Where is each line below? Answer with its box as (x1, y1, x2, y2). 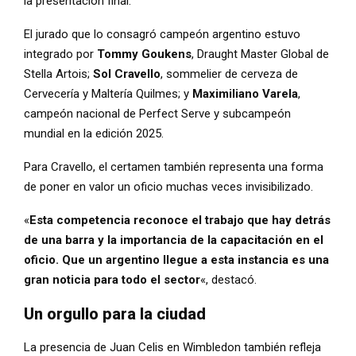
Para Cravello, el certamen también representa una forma (24, 159, 323, 174)
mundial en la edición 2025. (24, 126, 164, 141)
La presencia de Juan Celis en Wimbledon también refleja (24, 339, 321, 354)
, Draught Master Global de (192, 46, 329, 61)
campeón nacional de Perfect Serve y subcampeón (24, 106, 291, 121)
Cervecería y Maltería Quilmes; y (24, 86, 192, 101)
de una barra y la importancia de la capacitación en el (24, 232, 323, 247)
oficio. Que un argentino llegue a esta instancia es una (24, 252, 329, 267)
